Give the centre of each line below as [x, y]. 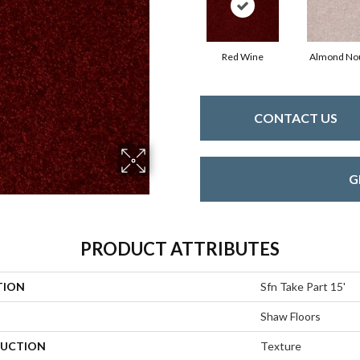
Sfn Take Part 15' [303, 286]
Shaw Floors [290, 316]
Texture [281, 346]
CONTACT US [295, 118]
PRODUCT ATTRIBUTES [180, 248]
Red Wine [242, 56]
